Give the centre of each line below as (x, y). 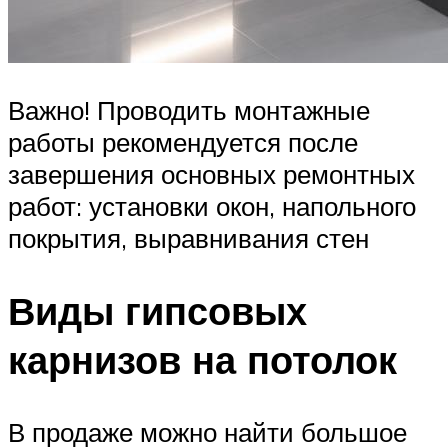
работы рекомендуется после (183, 142)
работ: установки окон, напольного (212, 206)
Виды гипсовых (157, 311)
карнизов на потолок (202, 360)
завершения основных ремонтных (211, 174)
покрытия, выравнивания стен (188, 238)
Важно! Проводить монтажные (189, 110)
